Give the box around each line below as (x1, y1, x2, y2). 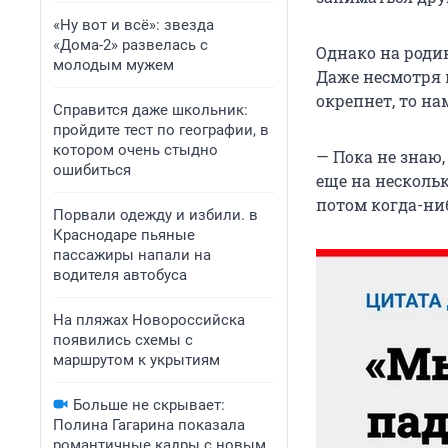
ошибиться (53, 161, 131, 179)
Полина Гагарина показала (53, 416, 245, 434)
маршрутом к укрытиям (53, 351, 220, 369)
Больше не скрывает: (73, 396, 225, 414)
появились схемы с (53, 331, 193, 349)
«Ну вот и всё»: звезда (53, 16, 214, 34)
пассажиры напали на (53, 246, 211, 264)
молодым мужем (53, 56, 174, 74)
